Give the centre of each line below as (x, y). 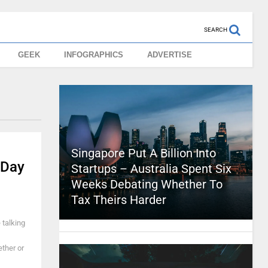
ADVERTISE (170, 55)
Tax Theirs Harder (118, 200)
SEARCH (215, 30)
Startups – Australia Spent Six (151, 169)
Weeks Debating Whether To (147, 184)
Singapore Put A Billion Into (143, 153)
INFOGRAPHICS (94, 55)
